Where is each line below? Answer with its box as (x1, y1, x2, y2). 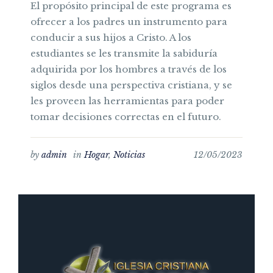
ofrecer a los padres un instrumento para (30, 16, 227, 27)
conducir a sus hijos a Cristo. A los (30, 32, 191, 43)
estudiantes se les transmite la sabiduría (30, 48, 218, 59)
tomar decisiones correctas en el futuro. (30, 111, 221, 122)
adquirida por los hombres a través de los (30, 63, 227, 75)
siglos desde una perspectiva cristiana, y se (30, 79, 232, 91)
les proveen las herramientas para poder (30, 95, 224, 107)
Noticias (113, 149, 145, 160)
